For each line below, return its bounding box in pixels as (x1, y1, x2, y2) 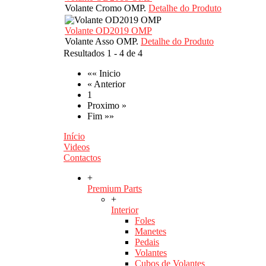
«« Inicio (87, 68, 121, 79)
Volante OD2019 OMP (65, 26, 152, 36)
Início (64, 131, 85, 142)
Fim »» (87, 111, 114, 122)
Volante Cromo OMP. (65, 3, 148, 14)
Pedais (135, 237, 159, 248)
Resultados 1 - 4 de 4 (64, 48, 142, 59)
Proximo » (87, 100, 126, 111)
